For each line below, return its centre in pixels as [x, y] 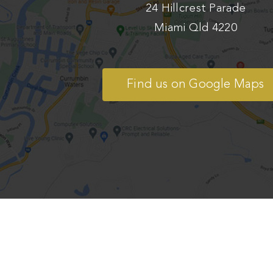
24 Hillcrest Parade [196, 9]
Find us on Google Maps [196, 84]
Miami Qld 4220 [196, 28]
